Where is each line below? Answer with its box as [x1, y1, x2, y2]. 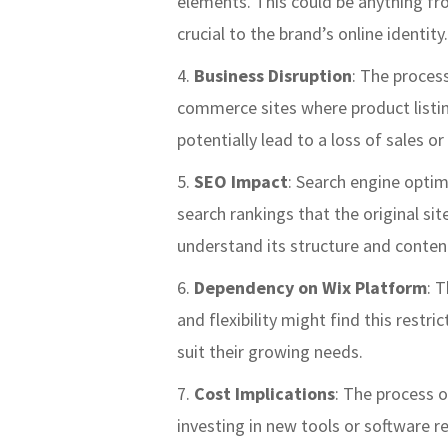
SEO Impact [194, 169, 288, 193]
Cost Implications [194, 381, 335, 405]
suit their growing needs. [177, 339, 363, 363]
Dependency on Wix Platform [194, 275, 427, 299]
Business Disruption [194, 63, 352, 87]
